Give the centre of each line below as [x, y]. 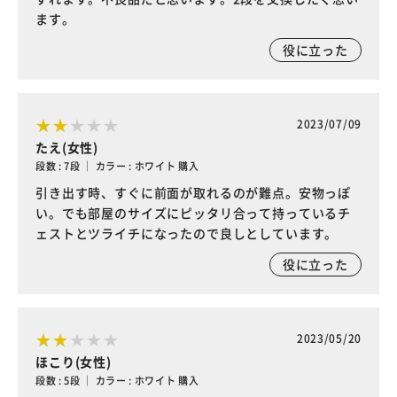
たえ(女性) [67, 147]
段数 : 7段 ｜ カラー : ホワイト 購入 [117, 166]
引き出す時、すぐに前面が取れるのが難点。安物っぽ [194, 192]
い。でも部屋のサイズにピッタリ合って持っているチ [194, 213]
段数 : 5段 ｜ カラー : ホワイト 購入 [117, 380]
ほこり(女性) [74, 362]
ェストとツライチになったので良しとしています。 [187, 233]
